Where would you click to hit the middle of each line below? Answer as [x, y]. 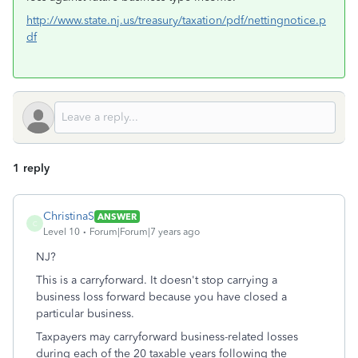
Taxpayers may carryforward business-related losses [167, 337]
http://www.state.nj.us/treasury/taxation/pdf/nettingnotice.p [176, 20]
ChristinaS [69, 216]
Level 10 [62, 232]
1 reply [31, 168]
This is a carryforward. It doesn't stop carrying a [157, 280]
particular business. [85, 314]
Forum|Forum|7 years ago [145, 232]
